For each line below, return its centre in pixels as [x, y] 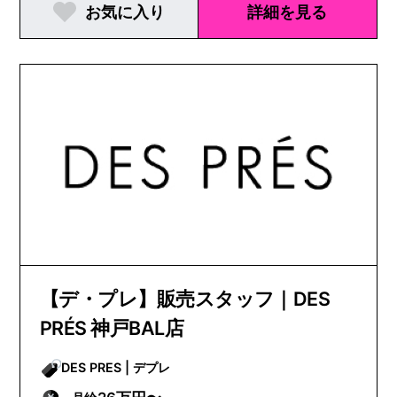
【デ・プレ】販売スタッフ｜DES [185, 299]
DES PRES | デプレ [151, 368]
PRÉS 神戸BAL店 [111, 328]
